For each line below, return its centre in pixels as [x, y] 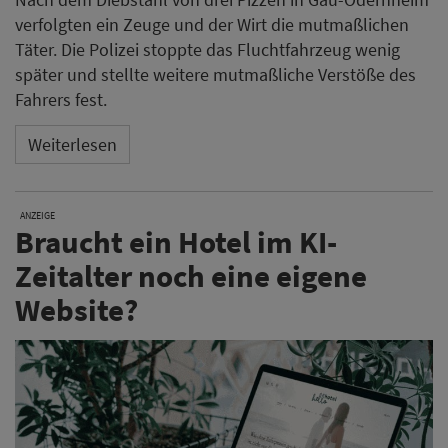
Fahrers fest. [61, 100]
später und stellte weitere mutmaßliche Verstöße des [215, 75]
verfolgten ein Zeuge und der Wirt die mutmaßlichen [212, 25]
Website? [76, 310]
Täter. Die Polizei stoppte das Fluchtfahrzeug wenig [207, 50]
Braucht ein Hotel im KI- [176, 242]
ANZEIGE [37, 216]
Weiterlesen [72, 144]
